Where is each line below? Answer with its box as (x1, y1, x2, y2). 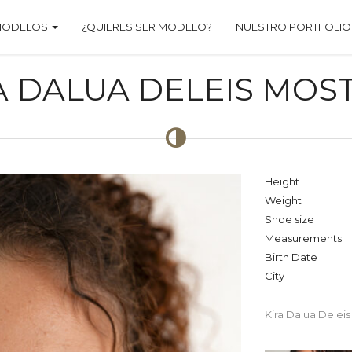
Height (264, 174, 299, 188)
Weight (264, 193, 302, 207)
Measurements (264, 231, 342, 244)
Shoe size (264, 212, 314, 225)
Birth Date (264, 250, 317, 263)
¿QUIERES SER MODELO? (82, 20, 212, 33)
